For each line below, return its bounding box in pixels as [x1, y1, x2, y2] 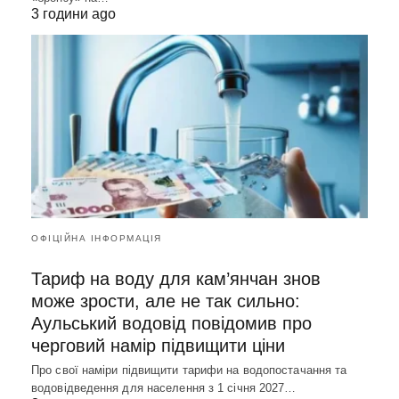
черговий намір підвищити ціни [31, 335, 285, 355]
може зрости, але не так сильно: [31, 290, 300, 311]
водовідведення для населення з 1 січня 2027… [31, 380, 297, 395]
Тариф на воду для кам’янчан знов [31, 268, 321, 289]
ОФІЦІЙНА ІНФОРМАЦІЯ [31, 232, 162, 243]
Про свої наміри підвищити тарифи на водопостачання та [31, 362, 347, 377]
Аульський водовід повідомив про [31, 313, 312, 333]
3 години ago [31, 6, 116, 22]
